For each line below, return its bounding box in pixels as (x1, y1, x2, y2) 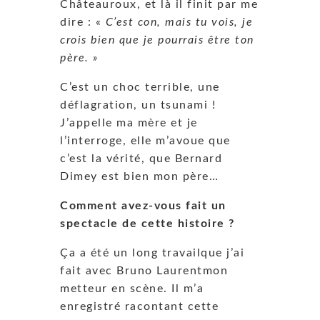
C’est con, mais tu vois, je (105, 16, 253, 28)
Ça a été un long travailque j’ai (60, 246, 244, 259)
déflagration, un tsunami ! (60, 99, 216, 111)
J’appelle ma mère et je (60, 116, 198, 129)
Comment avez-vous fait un (60, 199, 226, 211)
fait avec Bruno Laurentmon (60, 264, 228, 276)
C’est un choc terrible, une (60, 81, 220, 93)
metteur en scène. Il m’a (60, 282, 204, 294)
